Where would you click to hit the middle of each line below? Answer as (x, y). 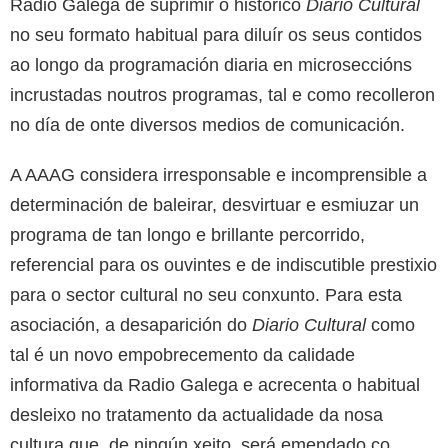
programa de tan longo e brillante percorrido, (187, 234)
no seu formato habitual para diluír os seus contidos (216, 34)
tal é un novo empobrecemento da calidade (182, 354)
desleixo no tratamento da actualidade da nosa (196, 414)
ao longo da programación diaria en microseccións (211, 64)
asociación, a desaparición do (131, 324)
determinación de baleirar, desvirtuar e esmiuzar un (214, 204)
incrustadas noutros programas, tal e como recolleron (222, 94)
